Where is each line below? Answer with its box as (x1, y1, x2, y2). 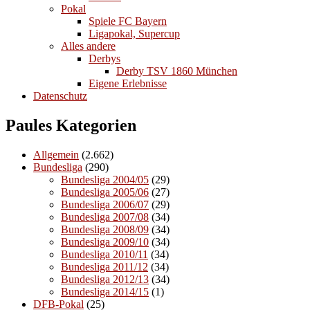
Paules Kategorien (6, 116, 136, 134)
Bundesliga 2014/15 (61, 285, 149, 298)
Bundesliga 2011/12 (61, 260, 148, 273)
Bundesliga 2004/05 (61, 173, 149, 185)
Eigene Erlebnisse (89, 77, 167, 90)
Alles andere (61, 40, 116, 53)
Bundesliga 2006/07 (61, 198, 149, 210)
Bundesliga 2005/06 (61, 185, 149, 198)
